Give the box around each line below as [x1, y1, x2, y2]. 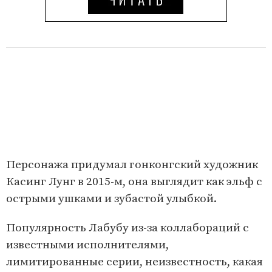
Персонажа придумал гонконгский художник [6, 157, 258, 172]
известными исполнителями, [6, 237, 169, 252]
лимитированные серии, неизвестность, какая [6, 254, 263, 269]
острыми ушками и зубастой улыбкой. [6, 191, 219, 206]
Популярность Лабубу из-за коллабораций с [6, 220, 249, 235]
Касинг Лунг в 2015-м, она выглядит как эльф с [6, 174, 262, 189]
